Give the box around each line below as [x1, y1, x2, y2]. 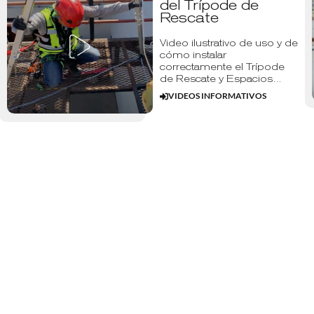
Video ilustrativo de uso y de [159, 37, 298, 48]
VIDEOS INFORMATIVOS [168, 90, 266, 102]
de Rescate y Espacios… [159, 73, 282, 84]
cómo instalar [159, 49, 226, 60]
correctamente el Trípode [159, 61, 285, 72]
